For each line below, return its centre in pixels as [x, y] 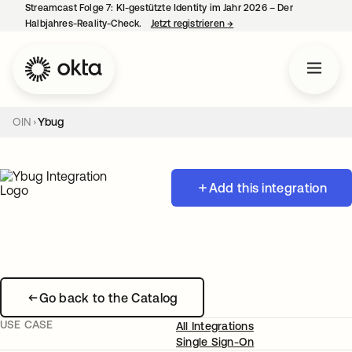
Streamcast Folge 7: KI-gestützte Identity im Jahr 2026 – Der [159, 8]
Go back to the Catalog [108, 297]
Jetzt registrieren [189, 24]
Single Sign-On [215, 342]
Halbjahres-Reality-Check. [85, 24]
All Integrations [215, 326]
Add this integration [268, 188]
